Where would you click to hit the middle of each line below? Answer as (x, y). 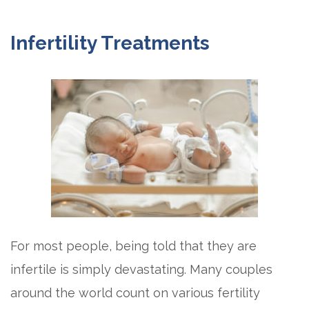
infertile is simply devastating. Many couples (141, 269)
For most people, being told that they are (133, 246)
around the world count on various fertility (135, 293)
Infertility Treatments (110, 43)
